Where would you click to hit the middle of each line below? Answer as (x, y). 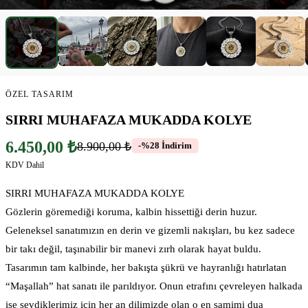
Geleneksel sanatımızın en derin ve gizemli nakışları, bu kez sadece (150, 230)
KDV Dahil (25, 165)
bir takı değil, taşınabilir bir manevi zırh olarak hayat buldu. (133, 249)
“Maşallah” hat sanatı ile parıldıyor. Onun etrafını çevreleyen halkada (154, 286)
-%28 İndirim (165, 146)
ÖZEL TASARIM (40, 94)
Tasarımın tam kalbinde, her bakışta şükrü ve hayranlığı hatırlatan (146, 267)
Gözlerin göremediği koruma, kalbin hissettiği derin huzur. (131, 211)
